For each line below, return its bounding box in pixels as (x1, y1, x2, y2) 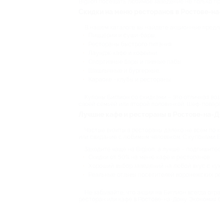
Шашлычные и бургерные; (88, 67, 160, 74)
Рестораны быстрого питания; (88, 41, 173, 48)
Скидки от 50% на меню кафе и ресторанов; (88, 154, 211, 161)
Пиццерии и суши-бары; (88, 32, 156, 39)
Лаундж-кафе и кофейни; (88, 50, 158, 56)
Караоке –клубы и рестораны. (88, 76, 172, 83)
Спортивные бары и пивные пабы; (88, 58, 182, 65)
